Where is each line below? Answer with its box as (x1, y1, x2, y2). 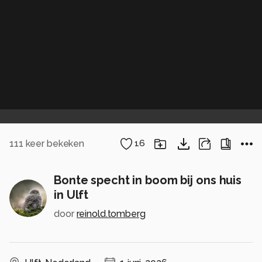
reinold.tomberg (76, 208, 146, 220)
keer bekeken (23, 137, 85, 149)
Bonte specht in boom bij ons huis (54, 173, 242, 188)
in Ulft (54, 188, 89, 202)
